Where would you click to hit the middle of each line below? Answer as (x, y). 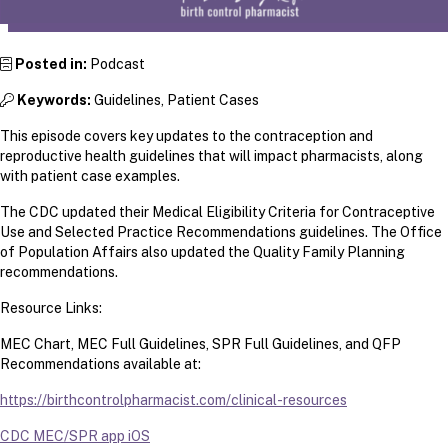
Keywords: (54, 99)
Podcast (116, 63)
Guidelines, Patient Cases (175, 99)
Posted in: (51, 63)
